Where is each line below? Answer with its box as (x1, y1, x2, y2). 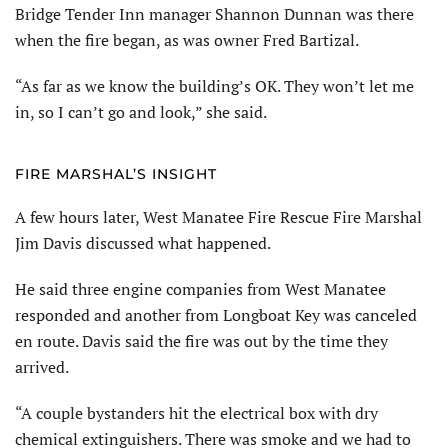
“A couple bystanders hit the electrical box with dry (15, 401, 378, 424)
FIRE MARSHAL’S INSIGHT (15, 164, 217, 183)
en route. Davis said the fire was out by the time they (15, 329, 388, 352)
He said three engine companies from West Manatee (15, 277, 386, 300)
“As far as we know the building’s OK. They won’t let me (15, 74, 414, 97)
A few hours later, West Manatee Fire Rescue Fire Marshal (15, 205, 422, 228)
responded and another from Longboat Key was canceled (15, 303, 417, 326)
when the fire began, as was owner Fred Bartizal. (15, 28, 359, 51)
